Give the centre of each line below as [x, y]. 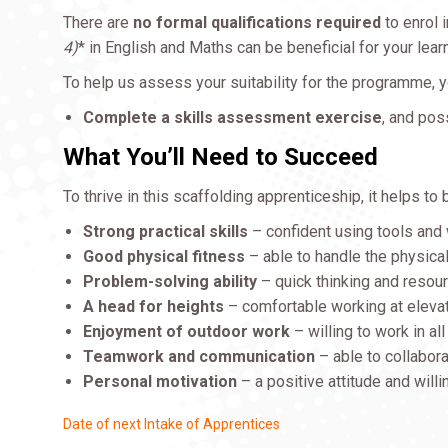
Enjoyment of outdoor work [187, 331]
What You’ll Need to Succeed [221, 157]
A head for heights [154, 306]
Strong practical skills [166, 231]
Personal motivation [160, 381]
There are [98, 22]
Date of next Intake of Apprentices [172, 424]
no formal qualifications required [257, 22]
